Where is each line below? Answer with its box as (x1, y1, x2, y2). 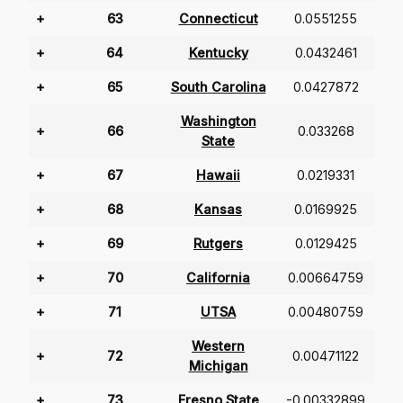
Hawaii (196, 167, 240, 184)
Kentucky (188, 45, 248, 61)
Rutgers (193, 236, 243, 252)
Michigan (188, 358, 248, 374)
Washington (180, 113, 256, 130)
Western (192, 338, 245, 354)
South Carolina (170, 79, 266, 95)
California (186, 270, 250, 286)
